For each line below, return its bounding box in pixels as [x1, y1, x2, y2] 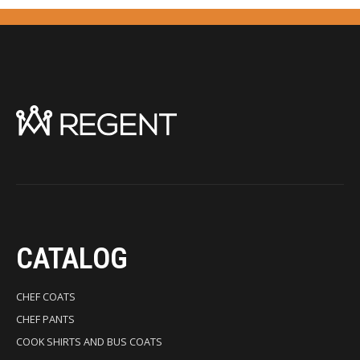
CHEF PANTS [16, 311, 75, 326]
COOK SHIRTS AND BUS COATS [16, 333, 162, 349]
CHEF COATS [16, 288, 76, 304]
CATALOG [16, 240, 128, 276]
